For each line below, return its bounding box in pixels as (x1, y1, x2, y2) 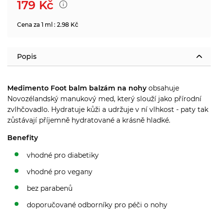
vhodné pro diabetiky (27, 150, 99, 160)
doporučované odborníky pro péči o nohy (27, 200, 167, 209)
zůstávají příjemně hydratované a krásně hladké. (7, 115, 170, 125)
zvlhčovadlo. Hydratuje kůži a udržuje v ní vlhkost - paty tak (7, 105, 208, 114)
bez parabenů (27, 183, 73, 193)
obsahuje (146, 83, 179, 92)
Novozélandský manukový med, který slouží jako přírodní (7, 94, 201, 103)
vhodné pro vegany (27, 167, 92, 176)
